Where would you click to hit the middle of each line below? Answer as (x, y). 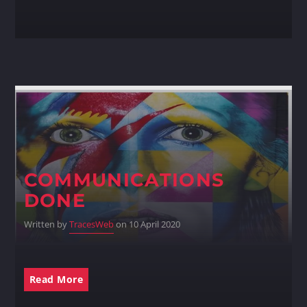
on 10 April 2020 (147, 224)
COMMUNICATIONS (124, 180)
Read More (56, 280)
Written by (46, 224)
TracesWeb (91, 224)
